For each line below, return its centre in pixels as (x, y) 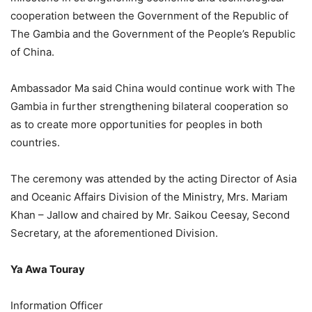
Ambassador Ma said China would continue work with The (153, 88)
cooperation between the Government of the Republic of (149, 16)
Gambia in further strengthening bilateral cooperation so (149, 107)
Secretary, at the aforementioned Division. (114, 233)
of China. (32, 52)
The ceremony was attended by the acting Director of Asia (154, 179)
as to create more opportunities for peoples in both (136, 125)
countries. (35, 143)
